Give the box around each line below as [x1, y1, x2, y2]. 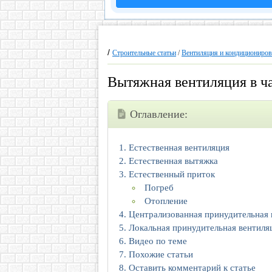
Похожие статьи [129, 250, 193, 260]
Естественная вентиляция [129, 143, 229, 153]
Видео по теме [129, 236, 187, 246]
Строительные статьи [112, 49, 176, 57]
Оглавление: [130, 108, 188, 121]
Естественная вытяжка [129, 156, 218, 166]
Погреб [144, 183, 174, 193]
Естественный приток [129, 169, 215, 180]
